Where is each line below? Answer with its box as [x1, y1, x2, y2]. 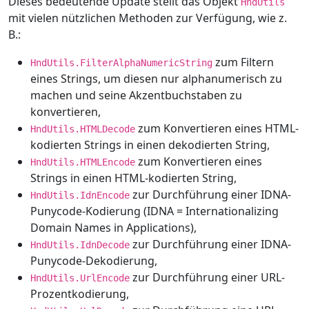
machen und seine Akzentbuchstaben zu [30, 88, 242, 103]
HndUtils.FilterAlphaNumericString [30, 57, 212, 69]
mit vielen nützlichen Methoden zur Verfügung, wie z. [8, 10, 287, 26]
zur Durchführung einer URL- [130, 270, 285, 286]
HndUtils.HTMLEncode [30, 157, 135, 168]
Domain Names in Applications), [30, 220, 197, 236]
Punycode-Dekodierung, [30, 253, 157, 269]
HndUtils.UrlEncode [30, 272, 130, 284]
